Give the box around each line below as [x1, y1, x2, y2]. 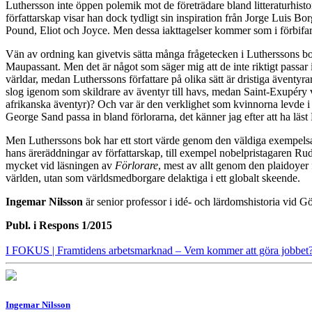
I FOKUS [6, 244, 52, 257]
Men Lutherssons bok [6, 134, 101, 147]
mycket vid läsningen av [6, 159, 115, 172]
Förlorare [115, 159, 158, 172]
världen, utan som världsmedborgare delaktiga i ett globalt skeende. [6, 172, 300, 185]
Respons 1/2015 [39, 219, 112, 232]
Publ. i [6, 219, 39, 232]
